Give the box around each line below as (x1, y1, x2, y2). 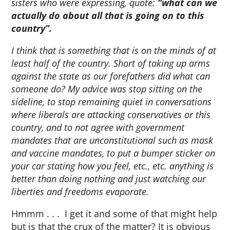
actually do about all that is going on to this (11, 9, 205, 22)
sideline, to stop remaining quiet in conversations (11, 95, 212, 108)
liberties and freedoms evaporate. (11, 185, 149, 198)
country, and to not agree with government (11, 121, 185, 133)
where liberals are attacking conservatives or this (11, 108, 211, 121)
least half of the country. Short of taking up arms (11, 57, 210, 69)
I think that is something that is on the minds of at (11, 44, 217, 56)
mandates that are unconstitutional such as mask (11, 134, 214, 146)
